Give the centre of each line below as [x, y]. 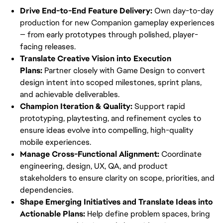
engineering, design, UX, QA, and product [94, 166]
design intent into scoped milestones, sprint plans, [111, 82]
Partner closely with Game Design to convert [124, 70]
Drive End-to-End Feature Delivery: [87, 11]
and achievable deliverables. [70, 94]
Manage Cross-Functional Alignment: [90, 154]
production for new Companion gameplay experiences [117, 23]
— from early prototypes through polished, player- [109, 35]
